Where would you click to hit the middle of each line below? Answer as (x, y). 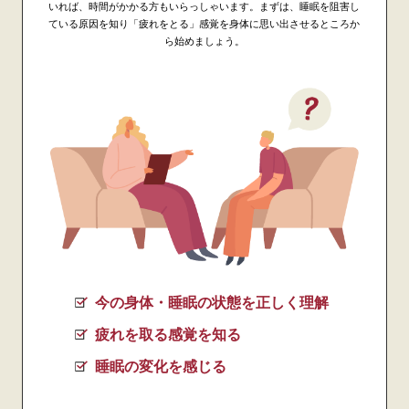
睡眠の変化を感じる (160, 366)
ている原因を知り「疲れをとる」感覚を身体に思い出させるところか (204, 24)
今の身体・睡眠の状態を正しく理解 (211, 302)
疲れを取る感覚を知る (168, 334)
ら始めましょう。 (204, 42)
